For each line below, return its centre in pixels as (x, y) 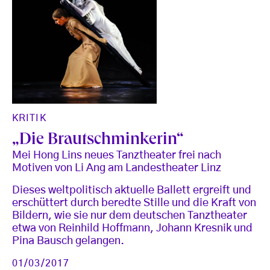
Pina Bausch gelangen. (68, 241)
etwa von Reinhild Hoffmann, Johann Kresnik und (132, 228)
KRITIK (29, 118)
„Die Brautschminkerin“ (98, 140)
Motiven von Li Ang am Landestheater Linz (117, 168)
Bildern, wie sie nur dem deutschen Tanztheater (130, 215)
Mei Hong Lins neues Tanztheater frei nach (117, 155)
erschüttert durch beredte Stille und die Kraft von (134, 203)
